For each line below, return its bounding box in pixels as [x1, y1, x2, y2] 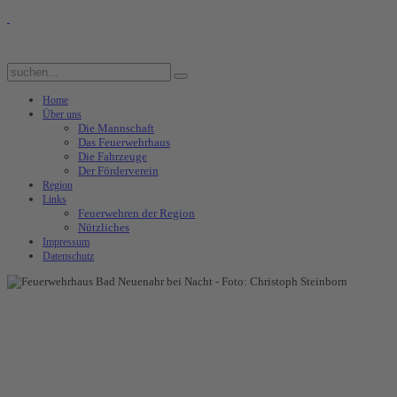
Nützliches [78, 221, 129, 234]
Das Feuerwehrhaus [78, 136, 170, 149]
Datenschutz [43, 250, 94, 262]
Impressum [43, 236, 90, 248]
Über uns [43, 108, 82, 121]
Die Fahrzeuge [78, 150, 147, 163]
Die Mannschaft [78, 121, 154, 135]
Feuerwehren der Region [78, 206, 195, 220]
